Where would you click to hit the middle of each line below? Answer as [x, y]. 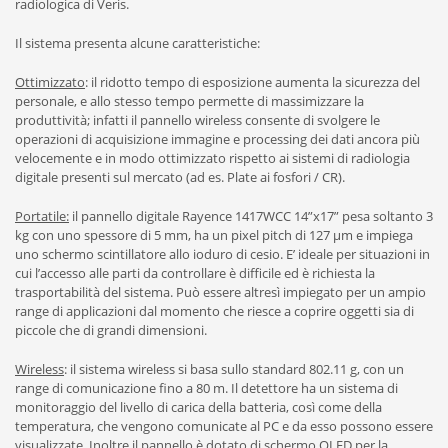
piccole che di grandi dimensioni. [111, 330]
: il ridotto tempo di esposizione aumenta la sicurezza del [252, 82]
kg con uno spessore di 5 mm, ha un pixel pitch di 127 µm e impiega [214, 235]
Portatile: [42, 216]
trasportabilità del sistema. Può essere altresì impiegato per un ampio [220, 292]
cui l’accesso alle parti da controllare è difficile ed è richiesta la [195, 273]
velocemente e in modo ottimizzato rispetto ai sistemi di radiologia [212, 158]
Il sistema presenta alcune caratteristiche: [137, 43]
